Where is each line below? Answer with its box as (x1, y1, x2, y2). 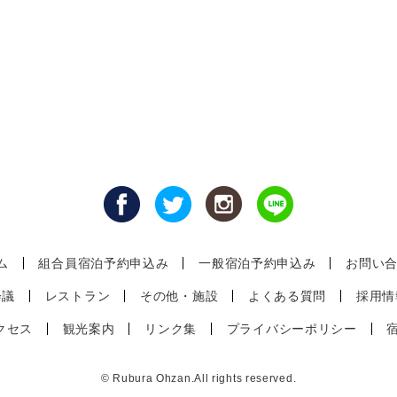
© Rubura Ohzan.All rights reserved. (100, 372, 297, 385)
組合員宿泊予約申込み (38, 256, 169, 270)
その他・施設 (140, 289, 219, 303)
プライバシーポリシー (226, 322, 357, 336)
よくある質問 (247, 289, 327, 303)
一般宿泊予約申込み (198, 256, 316, 270)
